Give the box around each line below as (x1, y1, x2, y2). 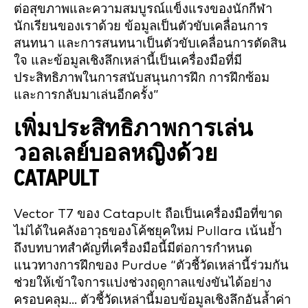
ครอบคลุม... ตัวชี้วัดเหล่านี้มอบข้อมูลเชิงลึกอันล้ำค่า (14, 293, 291, 307)
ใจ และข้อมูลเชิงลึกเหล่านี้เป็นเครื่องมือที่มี (14, 54, 242, 67)
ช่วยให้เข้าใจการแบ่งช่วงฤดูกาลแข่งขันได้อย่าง (14, 276, 272, 289)
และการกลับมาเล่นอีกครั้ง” (14, 88, 162, 102)
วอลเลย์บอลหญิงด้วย (14, 142, 217, 166)
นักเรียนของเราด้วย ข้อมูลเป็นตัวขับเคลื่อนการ (14, 19, 268, 33)
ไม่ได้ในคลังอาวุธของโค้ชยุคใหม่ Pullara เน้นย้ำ (14, 224, 282, 238)
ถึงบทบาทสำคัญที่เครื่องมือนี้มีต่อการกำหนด (14, 241, 252, 255)
